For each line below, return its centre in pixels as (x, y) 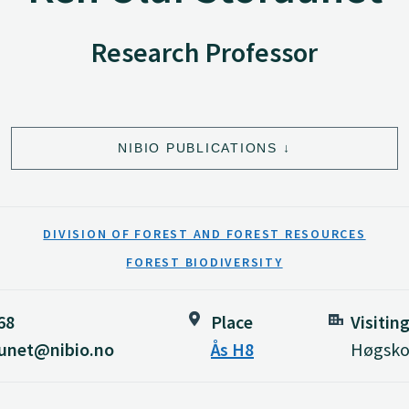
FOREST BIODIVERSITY (204, 262)
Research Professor (204, 52)
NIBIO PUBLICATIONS (198, 147)
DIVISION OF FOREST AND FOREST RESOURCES (204, 234)
